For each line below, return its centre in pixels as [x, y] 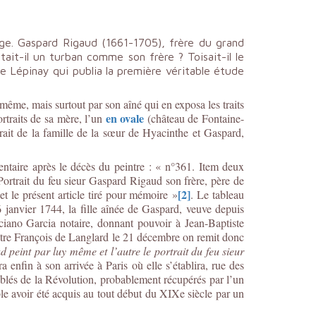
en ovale [125, 118]
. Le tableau [218, 194]
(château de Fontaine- [194, 118]
